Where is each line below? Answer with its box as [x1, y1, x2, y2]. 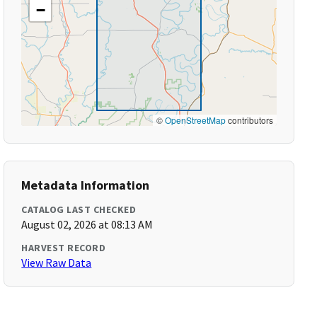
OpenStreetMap [164, 114, 226, 126]
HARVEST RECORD [21, 241, 106, 254]
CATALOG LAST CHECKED [21, 203, 137, 216]
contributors [225, 114, 273, 126]
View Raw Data [21, 255, 92, 270]
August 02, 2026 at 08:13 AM [21, 217, 154, 231]
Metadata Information [21, 177, 150, 193]
